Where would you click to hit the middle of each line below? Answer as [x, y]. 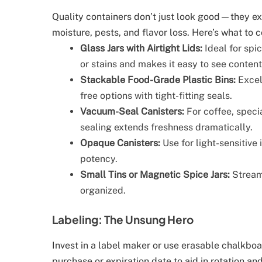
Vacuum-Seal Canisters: [132, 112]
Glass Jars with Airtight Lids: [141, 49]
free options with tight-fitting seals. [156, 96]
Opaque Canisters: [120, 143]
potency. [99, 159]
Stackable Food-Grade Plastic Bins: [158, 80]
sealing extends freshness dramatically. [166, 127]
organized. [103, 191]
